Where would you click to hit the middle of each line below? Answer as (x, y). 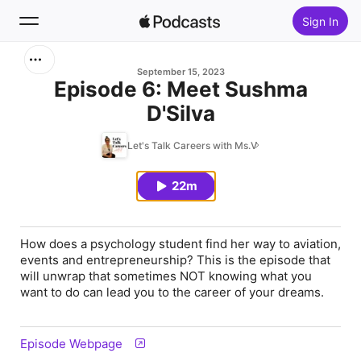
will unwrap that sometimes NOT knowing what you (166, 276)
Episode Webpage (71, 344)
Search (60, 73)
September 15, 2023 (180, 72)
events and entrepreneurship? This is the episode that (175, 260)
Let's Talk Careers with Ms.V (192, 145)
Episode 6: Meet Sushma (180, 89)
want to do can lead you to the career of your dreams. (172, 292)
